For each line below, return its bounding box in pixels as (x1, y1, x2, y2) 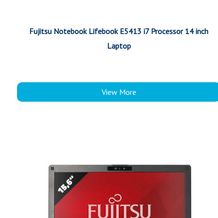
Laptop (107, 41, 131, 51)
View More (101, 87, 136, 97)
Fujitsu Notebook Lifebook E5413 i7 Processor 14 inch (29, 26, 208, 36)
